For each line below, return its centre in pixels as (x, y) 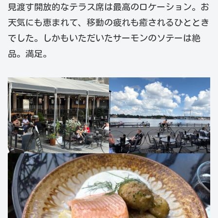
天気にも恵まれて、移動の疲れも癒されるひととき (109, 23)
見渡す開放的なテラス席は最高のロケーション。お (109, 7)
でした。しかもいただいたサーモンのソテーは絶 (104, 38)
